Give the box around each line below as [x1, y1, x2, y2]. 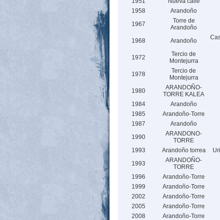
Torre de [172, 17, 195, 24]
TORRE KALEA [163, 91, 204, 98]
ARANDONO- [165, 130, 202, 137]
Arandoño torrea [162, 147, 206, 154]
